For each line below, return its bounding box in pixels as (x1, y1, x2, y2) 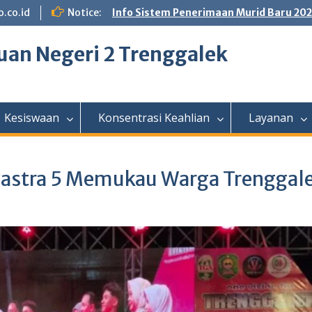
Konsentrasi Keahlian (98, 110, 210, 125)
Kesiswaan (4, 110, 59, 125)
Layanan (249, 110, 293, 125)
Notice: (68, 6, 102, 19)
